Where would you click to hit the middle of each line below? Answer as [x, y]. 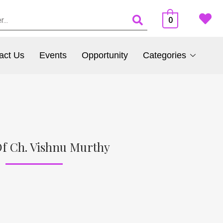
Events [53, 56]
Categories [164, 56]
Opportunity [105, 56]
